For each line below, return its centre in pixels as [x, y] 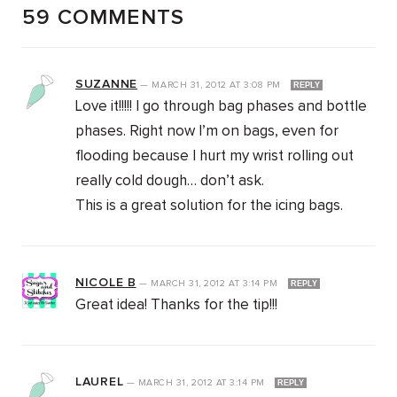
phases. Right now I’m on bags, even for [207, 132]
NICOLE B [106, 283]
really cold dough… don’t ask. [170, 182]
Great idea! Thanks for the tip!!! [176, 306]
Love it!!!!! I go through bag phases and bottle [221, 107]
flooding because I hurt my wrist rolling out [214, 157]
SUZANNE [106, 85]
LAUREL [100, 382]
